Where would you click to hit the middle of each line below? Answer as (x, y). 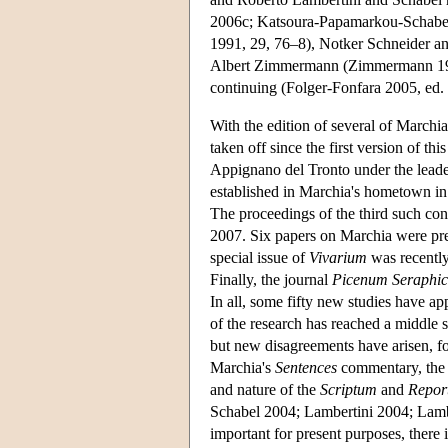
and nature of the (265, 389)
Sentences (306, 367)
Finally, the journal (271, 279)
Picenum (360, 279)
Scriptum (348, 389)
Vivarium (338, 257)
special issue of (259, 257)
